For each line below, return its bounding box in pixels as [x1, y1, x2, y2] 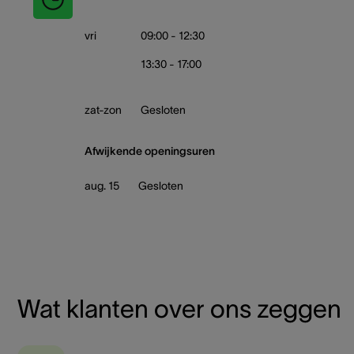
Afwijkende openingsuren [85, 145, 215, 157]
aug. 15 [85, 179, 119, 192]
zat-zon [85, 104, 122, 116]
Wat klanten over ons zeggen [17, 294, 341, 322]
